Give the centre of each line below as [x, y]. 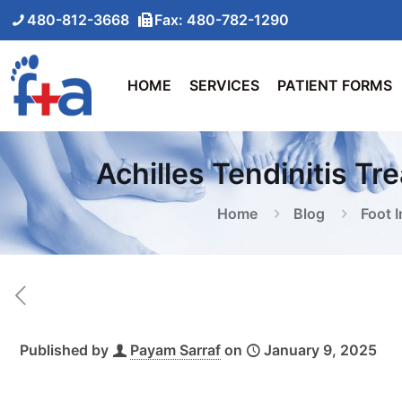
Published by [64, 350]
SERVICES [224, 85]
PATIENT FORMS [335, 85]
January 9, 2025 [320, 350]
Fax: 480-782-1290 [222, 20]
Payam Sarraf [175, 350]
